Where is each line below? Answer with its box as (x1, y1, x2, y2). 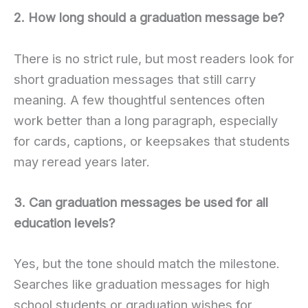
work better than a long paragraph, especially (14, 112, 278, 128)
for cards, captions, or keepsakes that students (14, 133, 290, 148)
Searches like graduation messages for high (14, 276, 269, 291)
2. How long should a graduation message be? (14, 10, 285, 25)
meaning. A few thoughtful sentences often (14, 91, 265, 107)
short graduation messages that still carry (14, 71, 256, 87)
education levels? (14, 214, 115, 230)
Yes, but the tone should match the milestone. (14, 255, 280, 271)
